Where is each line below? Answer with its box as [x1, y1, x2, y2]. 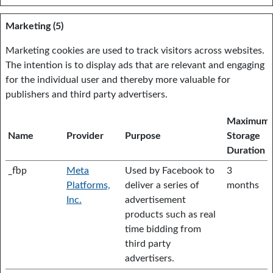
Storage [227, 131, 260, 141]
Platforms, [66, 180, 110, 190]
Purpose [125, 131, 161, 141]
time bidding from [125, 224, 201, 234]
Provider [66, 131, 104, 141]
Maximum [227, 116, 269, 126]
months [227, 180, 259, 190]
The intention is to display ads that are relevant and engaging [5, 60, 264, 70]
